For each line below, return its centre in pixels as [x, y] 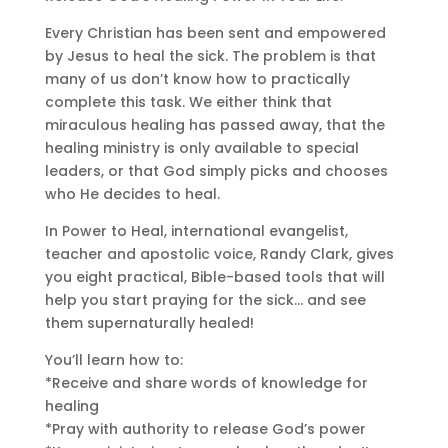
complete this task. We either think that [188, 101]
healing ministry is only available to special [201, 147]
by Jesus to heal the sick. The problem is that [210, 55]
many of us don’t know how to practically [197, 78]
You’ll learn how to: [113, 359]
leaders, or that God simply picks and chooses [216, 170]
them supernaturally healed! [149, 322]
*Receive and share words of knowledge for [206, 382]
